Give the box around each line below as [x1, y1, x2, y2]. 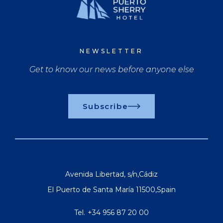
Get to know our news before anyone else [29, 65, 194, 75]
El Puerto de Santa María [47, 185, 134, 195]
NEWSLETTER [80, 47, 143, 55]
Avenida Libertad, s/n [65, 170, 137, 179]
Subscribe [82, 102, 128, 111]
